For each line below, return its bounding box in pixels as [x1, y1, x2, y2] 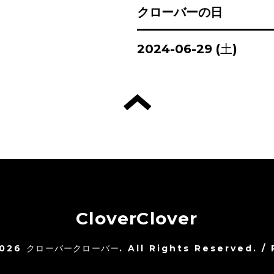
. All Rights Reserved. [119, 243, 258, 254]
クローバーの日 [137, 5, 223, 20]
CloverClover [76, 208, 198, 229]
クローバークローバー [26, 243, 120, 254]
